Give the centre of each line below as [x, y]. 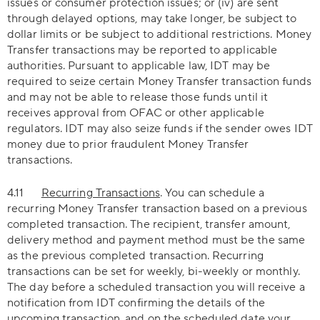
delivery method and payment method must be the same [156, 240]
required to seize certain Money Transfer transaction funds [159, 81]
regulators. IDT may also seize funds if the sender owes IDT [160, 129]
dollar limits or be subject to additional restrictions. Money [160, 34]
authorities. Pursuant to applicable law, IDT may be [139, 66]
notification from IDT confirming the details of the [136, 303]
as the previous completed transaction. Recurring [135, 256]
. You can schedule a [212, 193]
